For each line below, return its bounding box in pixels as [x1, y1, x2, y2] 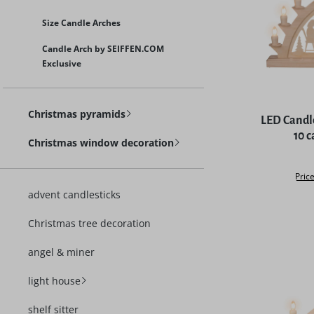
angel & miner [28, 245, 95, 259]
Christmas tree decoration [28, 217, 151, 230]
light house [28, 274, 81, 287]
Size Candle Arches [42, 17, 121, 29]
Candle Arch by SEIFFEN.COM [42, 43, 164, 55]
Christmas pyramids [28, 107, 125, 121]
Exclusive [42, 57, 81, 69]
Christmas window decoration [28, 136, 174, 149]
